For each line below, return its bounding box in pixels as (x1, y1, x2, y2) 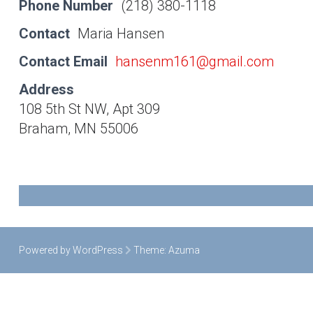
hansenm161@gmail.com (115, 53, 274, 70)
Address (18, 81, 74, 98)
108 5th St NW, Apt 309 (18, 101, 160, 117)
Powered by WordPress (18, 245, 123, 256)
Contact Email (18, 53, 108, 70)
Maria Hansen (77, 25, 164, 42)
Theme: (131, 245, 168, 256)
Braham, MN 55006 (18, 120, 138, 137)
